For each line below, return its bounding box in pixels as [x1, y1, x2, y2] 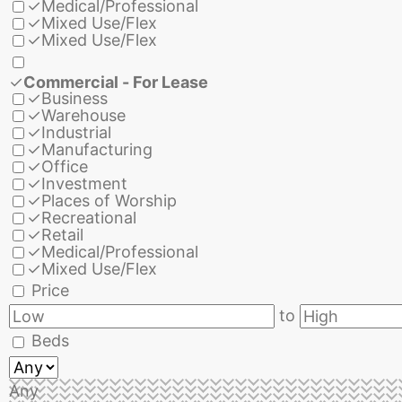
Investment [41, 174, 127, 194]
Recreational [41, 208, 136, 228]
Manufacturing [41, 140, 153, 160]
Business [41, 89, 108, 109]
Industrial [41, 123, 111, 143]
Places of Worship [41, 191, 177, 211]
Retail [41, 225, 83, 245]
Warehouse [41, 106, 126, 126]
